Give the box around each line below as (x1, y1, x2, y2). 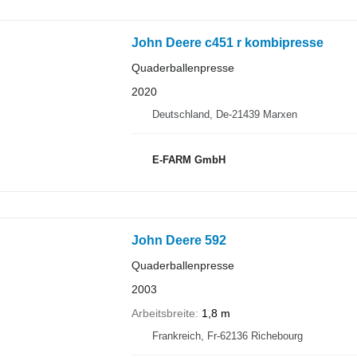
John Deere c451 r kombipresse (131, 35, 324, 49)
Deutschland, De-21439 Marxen (151, 108, 297, 120)
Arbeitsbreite (131, 307, 195, 320)
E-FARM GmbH (151, 154, 226, 166)
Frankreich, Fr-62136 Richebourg (151, 330, 303, 343)
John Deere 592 (131, 233, 226, 248)
